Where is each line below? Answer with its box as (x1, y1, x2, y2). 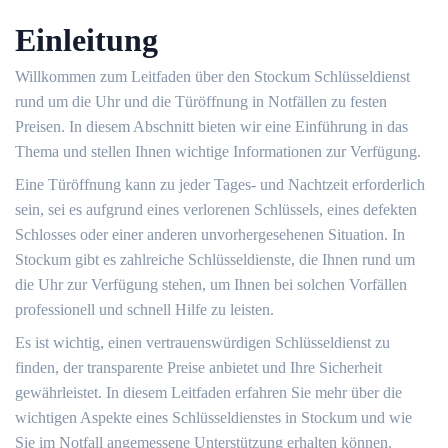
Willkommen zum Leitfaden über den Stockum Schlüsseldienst (15, 68, 410, 85)
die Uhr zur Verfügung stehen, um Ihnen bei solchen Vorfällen (15, 276, 407, 293)
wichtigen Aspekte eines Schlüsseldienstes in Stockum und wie (15, 409, 412, 426)
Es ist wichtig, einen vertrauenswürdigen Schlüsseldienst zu (15, 334, 390, 351)
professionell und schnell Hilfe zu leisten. (15, 301, 274, 318)
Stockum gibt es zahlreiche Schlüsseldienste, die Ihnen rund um (15, 251, 415, 268)
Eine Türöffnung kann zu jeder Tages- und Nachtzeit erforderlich (15, 176, 425, 193)
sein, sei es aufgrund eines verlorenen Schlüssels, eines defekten (15, 201, 417, 218)
